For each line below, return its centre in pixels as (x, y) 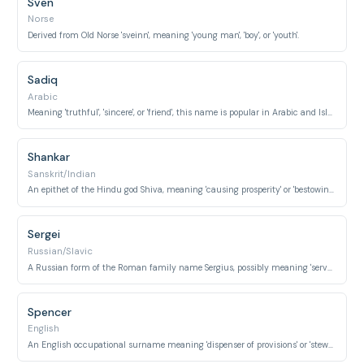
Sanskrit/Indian (62, 174)
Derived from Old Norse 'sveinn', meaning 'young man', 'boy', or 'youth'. (164, 35)
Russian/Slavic (61, 251)
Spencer (50, 312)
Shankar (49, 157)
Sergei (44, 234)
